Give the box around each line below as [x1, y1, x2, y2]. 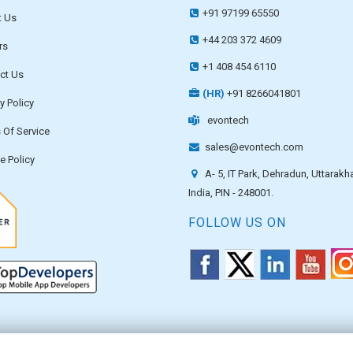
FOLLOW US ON [188, 215, 286, 230]
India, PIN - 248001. [188, 187, 273, 199]
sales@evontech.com [203, 141, 303, 153]
